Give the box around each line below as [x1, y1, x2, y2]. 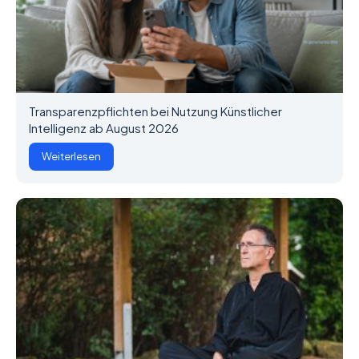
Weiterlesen [42, 149, 101, 163]
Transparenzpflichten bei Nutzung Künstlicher [29, 103, 282, 119]
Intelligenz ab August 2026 [29, 119, 179, 135]
